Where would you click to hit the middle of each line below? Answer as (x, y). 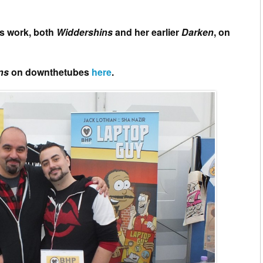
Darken (198, 32)
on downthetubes (51, 72)
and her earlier (147, 32)
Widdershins (85, 32)
